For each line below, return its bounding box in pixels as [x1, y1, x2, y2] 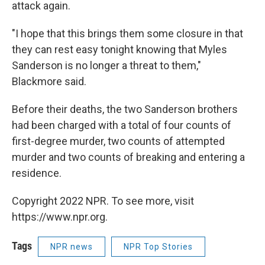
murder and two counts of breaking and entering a [12, 150, 245, 163]
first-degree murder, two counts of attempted [12, 134, 225, 147]
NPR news [50, 241, 93, 251]
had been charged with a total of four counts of [12, 118, 231, 131]
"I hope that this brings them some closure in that [12, 27, 243, 40]
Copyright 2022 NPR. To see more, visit [12, 194, 194, 207]
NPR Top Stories [124, 241, 193, 251]
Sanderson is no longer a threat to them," [12, 59, 201, 72]
